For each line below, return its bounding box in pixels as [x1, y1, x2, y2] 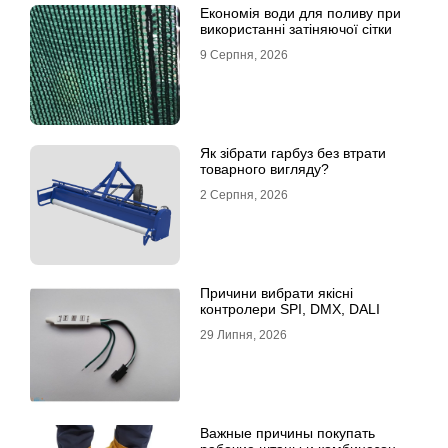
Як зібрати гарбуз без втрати [200, 145, 386, 162]
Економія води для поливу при [200, 5, 401, 22]
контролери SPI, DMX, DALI [200, 301, 380, 318]
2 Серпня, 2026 [200, 188, 288, 203]
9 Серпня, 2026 [200, 48, 288, 63]
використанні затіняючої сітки [200, 21, 392, 38]
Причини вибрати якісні [200, 285, 353, 302]
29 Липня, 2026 [200, 328, 287, 343]
